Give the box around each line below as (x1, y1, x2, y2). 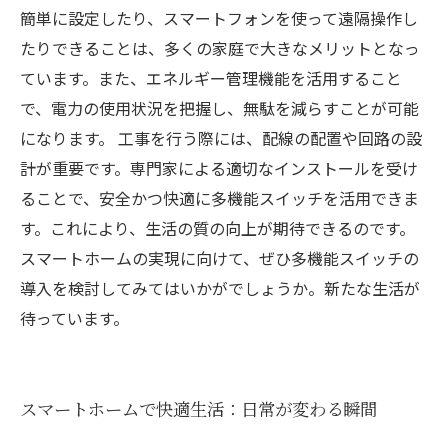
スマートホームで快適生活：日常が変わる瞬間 (20, 396, 377, 421)
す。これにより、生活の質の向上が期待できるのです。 (20, 216, 415, 240)
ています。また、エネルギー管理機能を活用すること (20, 66, 402, 90)
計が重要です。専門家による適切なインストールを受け (20, 156, 418, 180)
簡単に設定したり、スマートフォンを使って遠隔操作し (20, 6, 418, 30)
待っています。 (20, 306, 129, 330)
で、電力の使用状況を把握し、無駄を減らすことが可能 (20, 96, 419, 120)
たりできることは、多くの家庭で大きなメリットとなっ (20, 36, 420, 60)
